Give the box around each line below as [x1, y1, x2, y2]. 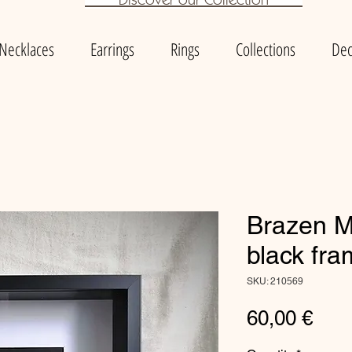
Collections [236, 37, 295, 61]
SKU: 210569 [247, 276, 303, 288]
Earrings [90, 37, 134, 61]
